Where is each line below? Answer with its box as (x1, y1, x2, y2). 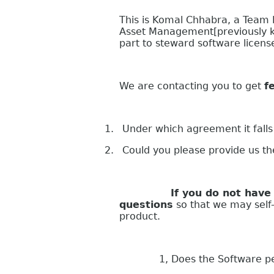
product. (119, 210, 160, 222)
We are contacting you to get (119, 80, 264, 92)
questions (119, 198, 173, 210)
